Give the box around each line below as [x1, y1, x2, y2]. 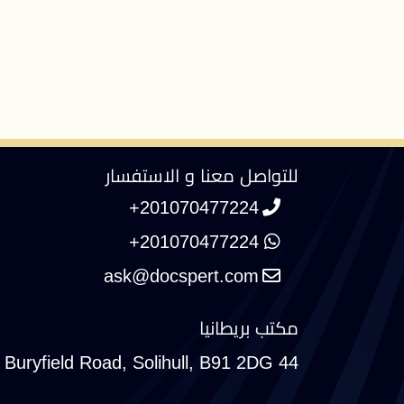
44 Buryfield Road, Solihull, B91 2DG [279, 352, 298, 372]
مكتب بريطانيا [199, 317, 298, 338]
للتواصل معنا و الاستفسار [106, 165, 298, 186]
